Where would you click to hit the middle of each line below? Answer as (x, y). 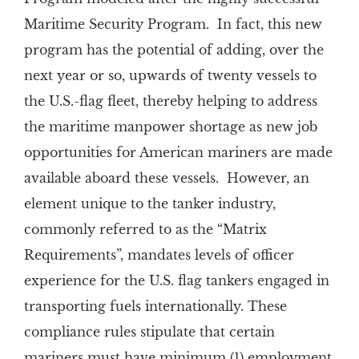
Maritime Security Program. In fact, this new (173, 24)
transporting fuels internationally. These (155, 306)
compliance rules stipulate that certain (149, 332)
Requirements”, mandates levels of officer (159, 255)
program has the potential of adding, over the (173, 50)
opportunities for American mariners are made (178, 152)
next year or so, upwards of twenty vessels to (170, 75)
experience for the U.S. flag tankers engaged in (176, 280)
